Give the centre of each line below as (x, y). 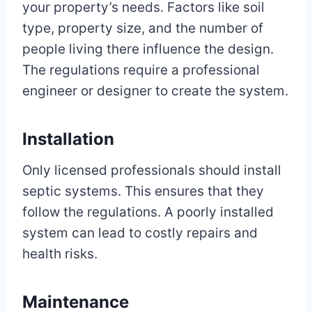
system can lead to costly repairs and (140, 233)
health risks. (60, 254)
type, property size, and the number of (143, 29)
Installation (68, 139)
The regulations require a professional (141, 70)
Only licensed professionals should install (152, 171)
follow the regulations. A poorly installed (148, 212)
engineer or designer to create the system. (155, 91)
